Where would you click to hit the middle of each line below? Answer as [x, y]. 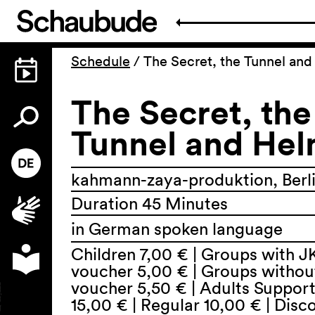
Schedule [101, 61]
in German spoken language [177, 229]
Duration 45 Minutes [149, 203]
